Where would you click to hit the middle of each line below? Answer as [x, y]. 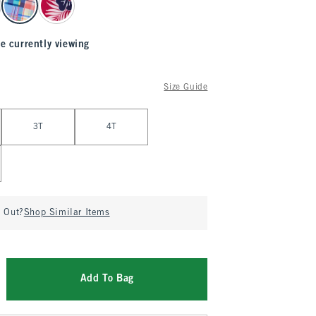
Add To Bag [107, 279]
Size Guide [186, 87]
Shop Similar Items [67, 213]
